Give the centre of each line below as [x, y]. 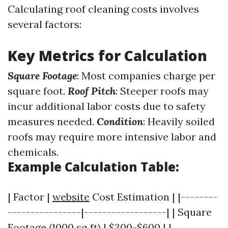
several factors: [45, 24]
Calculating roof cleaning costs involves [103, 9]
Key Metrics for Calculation [107, 55]
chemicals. [33, 152]
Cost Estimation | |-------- [153, 197]
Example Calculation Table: [93, 167]
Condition [120, 121]
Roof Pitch [92, 91]
